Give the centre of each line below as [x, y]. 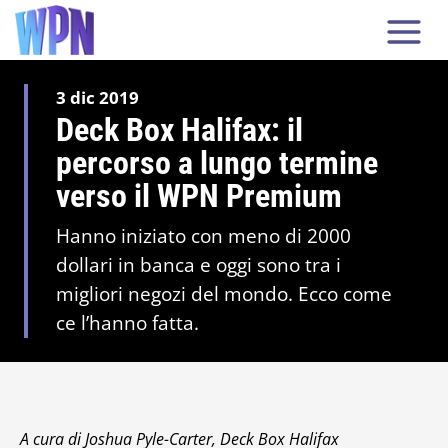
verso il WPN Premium [199, 196]
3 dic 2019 [97, 97]
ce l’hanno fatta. [127, 323]
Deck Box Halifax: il [179, 130]
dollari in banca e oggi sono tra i [198, 265]
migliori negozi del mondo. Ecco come [224, 294]
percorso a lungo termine [217, 163]
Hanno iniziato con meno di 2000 [203, 236]
